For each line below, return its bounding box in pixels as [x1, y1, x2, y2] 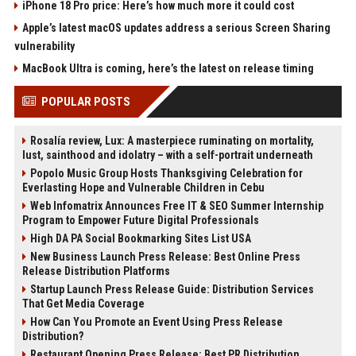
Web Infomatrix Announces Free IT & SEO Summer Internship [29, 199, 323, 213]
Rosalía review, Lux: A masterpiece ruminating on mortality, [29, 134, 314, 148]
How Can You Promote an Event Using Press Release [29, 315, 283, 329]
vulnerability [14, 40, 75, 53]
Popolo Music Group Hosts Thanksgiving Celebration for [29, 167, 303, 180]
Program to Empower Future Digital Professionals [21, 214, 259, 227]
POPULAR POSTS [41, 95, 130, 110]
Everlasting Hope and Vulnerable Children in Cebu [21, 181, 265, 195]
